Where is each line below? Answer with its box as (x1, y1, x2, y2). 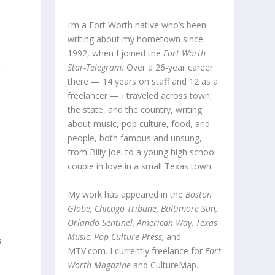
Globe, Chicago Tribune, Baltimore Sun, (68, 202, 218, 214)
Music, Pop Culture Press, (68, 230, 165, 242)
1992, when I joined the (68, 47, 164, 60)
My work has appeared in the (68, 188, 186, 200)
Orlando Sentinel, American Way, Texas (68, 216, 218, 228)
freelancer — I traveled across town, (68, 90, 213, 102)
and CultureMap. (131, 258, 199, 271)
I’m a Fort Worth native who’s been (68, 19, 207, 31)
